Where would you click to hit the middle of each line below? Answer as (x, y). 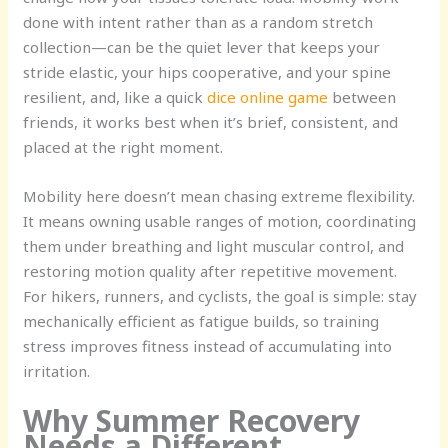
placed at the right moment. (123, 146)
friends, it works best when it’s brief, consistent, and (211, 121)
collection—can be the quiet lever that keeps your (202, 46)
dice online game (268, 96)
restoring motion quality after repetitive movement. (210, 270)
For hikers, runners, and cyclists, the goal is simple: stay (220, 295)
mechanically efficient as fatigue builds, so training (201, 320)
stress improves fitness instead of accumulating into (208, 345)
